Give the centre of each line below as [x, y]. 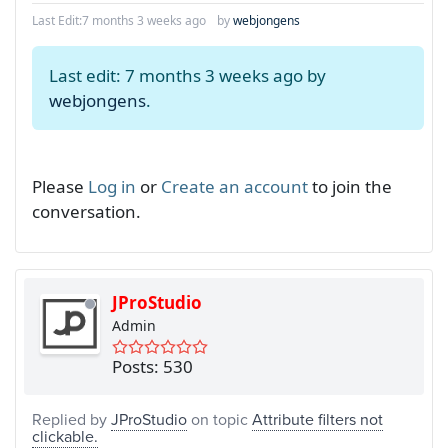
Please [60, 186]
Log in [112, 186]
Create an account [234, 186]
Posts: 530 [152, 366]
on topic [219, 418]
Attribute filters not [317, 418]
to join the [350, 186]
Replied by [71, 418]
